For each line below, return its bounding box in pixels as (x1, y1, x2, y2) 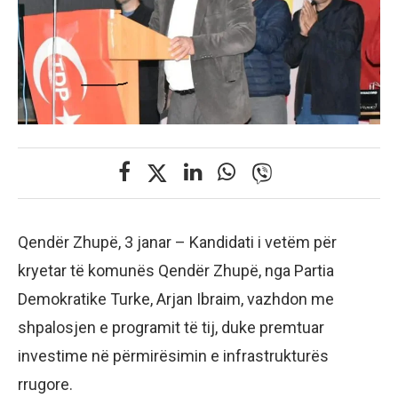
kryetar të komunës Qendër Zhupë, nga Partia (18, 260, 334, 280)
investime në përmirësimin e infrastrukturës (18, 346, 329, 365)
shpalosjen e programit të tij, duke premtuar (18, 317, 324, 337)
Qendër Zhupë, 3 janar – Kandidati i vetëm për (18, 232, 337, 251)
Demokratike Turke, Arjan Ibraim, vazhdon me (18, 289, 334, 308)
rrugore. (18, 374, 73, 394)
